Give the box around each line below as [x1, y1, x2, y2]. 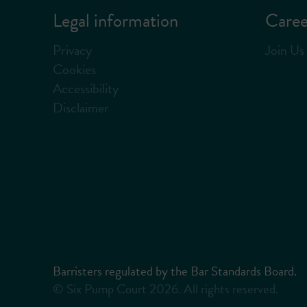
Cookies [53, 58, 96, 79]
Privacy [53, 39, 92, 60]
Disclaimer [53, 97, 109, 118]
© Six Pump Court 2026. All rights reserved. [53, 279, 278, 299]
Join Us [265, 39, 304, 60]
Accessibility [53, 77, 119, 99]
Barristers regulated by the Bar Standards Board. [53, 261, 297, 282]
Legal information [53, 7, 178, 35]
